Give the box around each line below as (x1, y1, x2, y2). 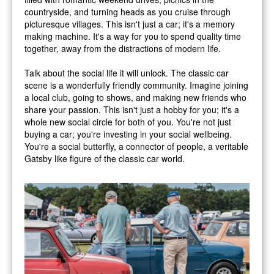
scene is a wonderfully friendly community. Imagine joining (24, 78, 248, 91)
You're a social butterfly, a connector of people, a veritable (24, 139, 248, 152)
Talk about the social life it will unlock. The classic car (24, 66, 229, 79)
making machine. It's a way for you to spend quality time (24, 29, 241, 42)
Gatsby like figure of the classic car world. (24, 152, 185, 165)
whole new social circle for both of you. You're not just (24, 115, 231, 128)
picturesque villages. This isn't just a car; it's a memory (24, 17, 235, 30)
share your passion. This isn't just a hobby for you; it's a (24, 103, 239, 116)
